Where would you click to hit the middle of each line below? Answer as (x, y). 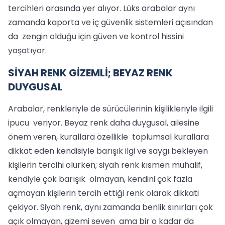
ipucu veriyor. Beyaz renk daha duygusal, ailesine (104, 123)
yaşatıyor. (27, 50)
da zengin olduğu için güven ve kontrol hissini (96, 36)
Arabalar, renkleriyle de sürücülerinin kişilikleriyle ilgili (110, 109)
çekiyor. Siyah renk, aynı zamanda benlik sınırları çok (110, 207)
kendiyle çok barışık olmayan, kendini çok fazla (100, 179)
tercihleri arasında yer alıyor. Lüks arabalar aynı (101, 8)
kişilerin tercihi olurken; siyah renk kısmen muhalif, (105, 165)
